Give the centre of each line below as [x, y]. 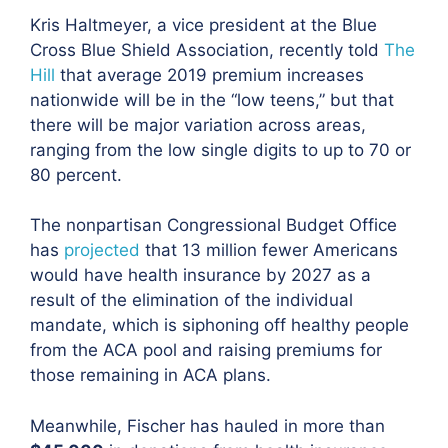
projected [102, 250]
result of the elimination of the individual [191, 300]
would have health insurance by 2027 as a [200, 275]
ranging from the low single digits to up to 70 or [220, 149]
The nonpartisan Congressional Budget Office [213, 225]
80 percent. [76, 174]
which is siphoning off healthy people [258, 325]
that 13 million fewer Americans [269, 250]
